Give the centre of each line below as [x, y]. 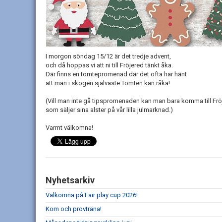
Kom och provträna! [74, 209]
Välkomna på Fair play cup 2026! [92, 195]
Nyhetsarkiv [70, 180]
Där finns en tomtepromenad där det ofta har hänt [117, 74]
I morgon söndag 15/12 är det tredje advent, [109, 56]
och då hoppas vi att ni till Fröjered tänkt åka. [109, 65]
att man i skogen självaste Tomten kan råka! [108, 83]
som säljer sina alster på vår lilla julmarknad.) [109, 110]
